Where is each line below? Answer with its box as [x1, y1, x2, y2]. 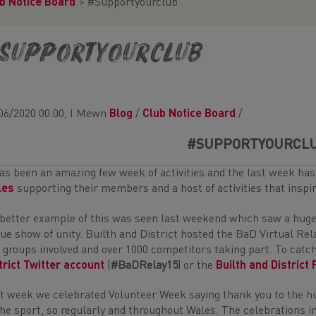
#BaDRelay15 [111, 260, 178, 272]
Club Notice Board [142, 109, 236, 120]
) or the [178, 260, 217, 272]
